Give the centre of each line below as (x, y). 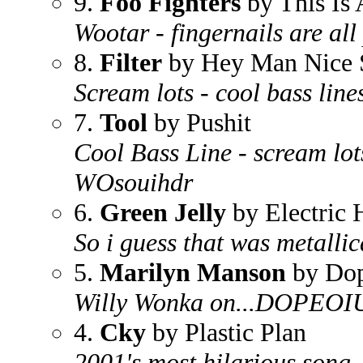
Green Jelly (163, 212)
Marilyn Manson (193, 272)
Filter (131, 62)
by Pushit (199, 122)
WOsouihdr (133, 182)
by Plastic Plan (226, 332)
